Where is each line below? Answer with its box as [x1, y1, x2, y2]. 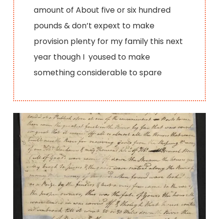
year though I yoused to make [34, 51, 151, 63]
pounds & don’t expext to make [34, 20, 155, 31]
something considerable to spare [34, 66, 162, 78]
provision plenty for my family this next [34, 35, 183, 47]
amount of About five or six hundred [34, 4, 171, 16]
